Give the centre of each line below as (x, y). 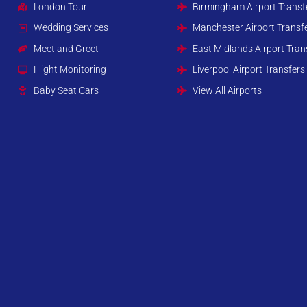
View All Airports (228, 90)
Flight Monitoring (70, 70)
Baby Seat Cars (66, 90)
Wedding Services (71, 28)
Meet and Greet (66, 48)
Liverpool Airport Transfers (249, 70)
